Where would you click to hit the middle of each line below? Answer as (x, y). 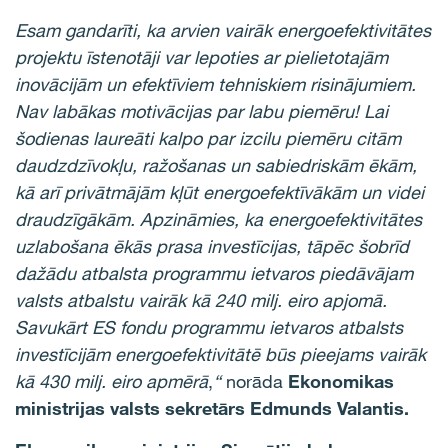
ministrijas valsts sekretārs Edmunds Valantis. (212, 408)
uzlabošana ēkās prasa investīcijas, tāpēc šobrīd (212, 246)
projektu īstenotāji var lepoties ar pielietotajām (201, 57)
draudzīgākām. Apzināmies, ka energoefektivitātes (218, 219)
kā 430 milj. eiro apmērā (111, 381)
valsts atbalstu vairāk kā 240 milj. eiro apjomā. (201, 300)
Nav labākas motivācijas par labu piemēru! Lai (201, 111)
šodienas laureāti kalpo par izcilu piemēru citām (208, 138)
